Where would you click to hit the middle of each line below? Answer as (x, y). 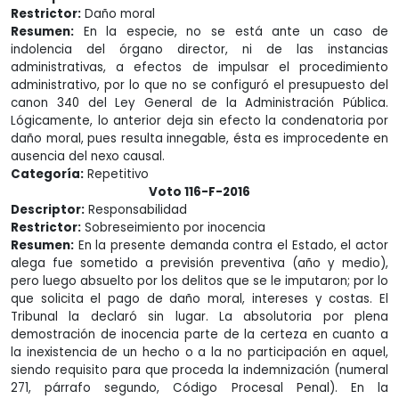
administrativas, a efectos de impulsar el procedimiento (199, 67)
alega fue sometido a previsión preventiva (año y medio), (199, 263)
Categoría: (47, 174)
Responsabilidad (136, 210)
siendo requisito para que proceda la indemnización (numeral (199, 370)
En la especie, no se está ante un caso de (231, 32)
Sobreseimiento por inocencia (173, 228)
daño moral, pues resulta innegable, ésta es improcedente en (199, 138)
